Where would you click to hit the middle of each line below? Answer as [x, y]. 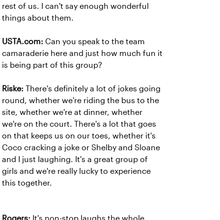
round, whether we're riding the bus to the [81, 100]
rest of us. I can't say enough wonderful [75, 6]
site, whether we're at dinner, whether [72, 112]
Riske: [13, 89]
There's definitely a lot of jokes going [92, 89]
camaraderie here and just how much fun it [82, 53]
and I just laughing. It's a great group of [75, 159]
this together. [27, 183]
